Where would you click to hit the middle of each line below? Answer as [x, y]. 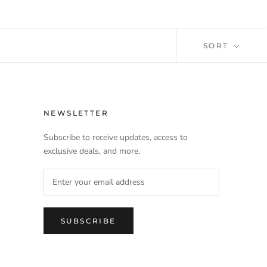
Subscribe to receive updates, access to [115, 138]
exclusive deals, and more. [91, 151]
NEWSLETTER [76, 113]
